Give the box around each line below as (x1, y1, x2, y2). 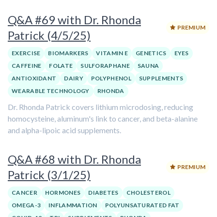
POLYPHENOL (91, 75, 131, 82)
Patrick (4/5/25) (8, 28, 91, 42)
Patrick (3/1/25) (8, 168, 91, 182)
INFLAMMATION (48, 201, 97, 209)
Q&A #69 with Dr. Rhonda (8, 13, 141, 27)
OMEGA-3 (12, 201, 41, 209)
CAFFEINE (12, 62, 42, 69)
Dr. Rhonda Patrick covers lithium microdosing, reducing (8, 102, 193, 111)
